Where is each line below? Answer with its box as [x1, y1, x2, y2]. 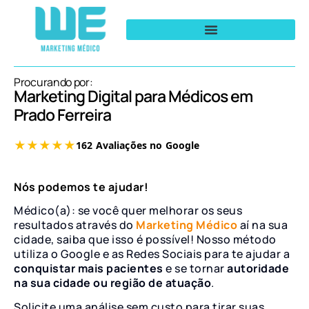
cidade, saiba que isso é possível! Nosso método [14, 231, 277, 247]
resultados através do [14, 217, 134, 232]
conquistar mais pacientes [14, 260, 163, 276]
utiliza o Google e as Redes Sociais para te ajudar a [14, 246, 290, 261]
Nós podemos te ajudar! [14, 179, 148, 195]
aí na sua [237, 217, 288, 232]
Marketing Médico [133, 217, 237, 232]
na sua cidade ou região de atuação [14, 275, 211, 290]
